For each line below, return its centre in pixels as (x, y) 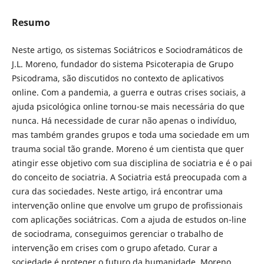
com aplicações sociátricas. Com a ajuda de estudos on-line (129, 220)
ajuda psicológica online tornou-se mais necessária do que (128, 106)
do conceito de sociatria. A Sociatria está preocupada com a (129, 177)
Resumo (31, 22)
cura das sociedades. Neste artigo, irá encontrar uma (117, 191)
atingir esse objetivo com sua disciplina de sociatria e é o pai (132, 163)
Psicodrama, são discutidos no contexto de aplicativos (118, 78)
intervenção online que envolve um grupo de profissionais (127, 205)
